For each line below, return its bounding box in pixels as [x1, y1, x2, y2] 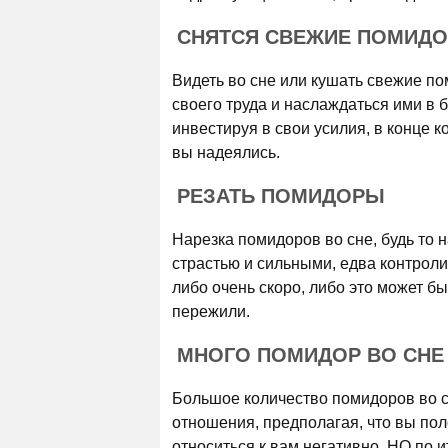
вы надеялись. [172, 144, 280, 161]
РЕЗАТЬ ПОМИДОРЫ [177, 185, 385, 207]
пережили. [172, 303, 250, 320]
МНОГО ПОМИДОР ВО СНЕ [177, 344, 444, 366]
